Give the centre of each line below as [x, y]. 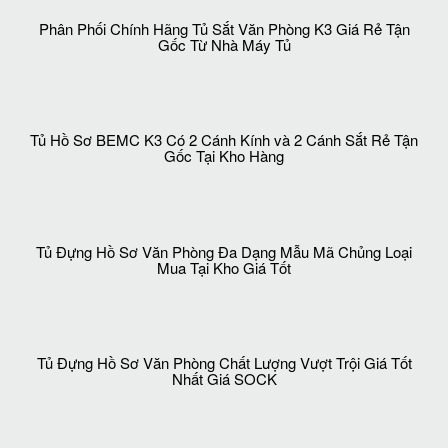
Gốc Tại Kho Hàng [224, 156]
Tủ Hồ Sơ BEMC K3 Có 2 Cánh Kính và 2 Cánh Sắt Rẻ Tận [224, 140]
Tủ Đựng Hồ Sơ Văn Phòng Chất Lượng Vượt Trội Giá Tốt [224, 363]
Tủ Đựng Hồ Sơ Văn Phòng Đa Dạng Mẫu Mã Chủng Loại [224, 251]
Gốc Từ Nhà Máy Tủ [224, 45]
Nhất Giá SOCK [224, 379]
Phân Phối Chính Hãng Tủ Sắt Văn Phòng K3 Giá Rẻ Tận [224, 29]
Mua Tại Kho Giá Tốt [224, 267]
